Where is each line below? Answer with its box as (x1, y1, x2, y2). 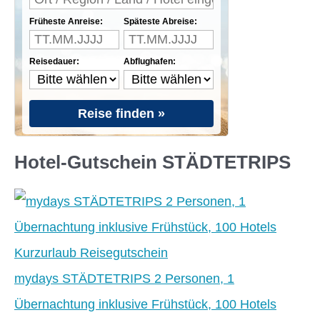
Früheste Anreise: (29, 16, 103, 26)
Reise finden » (78, 105, 165, 121)
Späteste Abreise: (124, 16, 197, 26)
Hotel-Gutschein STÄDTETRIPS (14, 152, 291, 173)
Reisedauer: (29, 56, 79, 66)
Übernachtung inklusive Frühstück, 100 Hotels (14, 296, 276, 312)
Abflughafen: (124, 56, 176, 66)
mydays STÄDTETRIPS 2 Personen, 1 (14, 271, 234, 286)
